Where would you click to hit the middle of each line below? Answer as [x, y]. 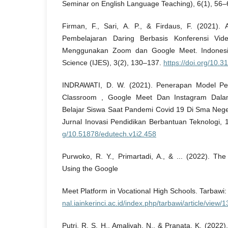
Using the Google [90, 168]
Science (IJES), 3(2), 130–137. [113, 62]
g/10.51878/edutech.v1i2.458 [109, 134]
